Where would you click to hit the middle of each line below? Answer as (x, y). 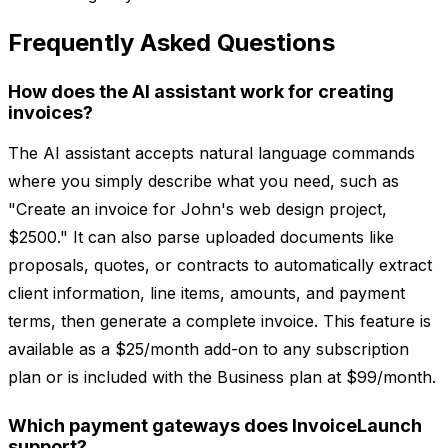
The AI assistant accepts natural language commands (211, 153)
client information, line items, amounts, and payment (206, 293)
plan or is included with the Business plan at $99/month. (222, 377)
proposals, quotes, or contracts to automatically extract (220, 265)
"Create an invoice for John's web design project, (197, 209)
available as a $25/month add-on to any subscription (208, 349)
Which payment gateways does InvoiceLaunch (215, 426)
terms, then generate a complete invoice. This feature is (219, 321)
